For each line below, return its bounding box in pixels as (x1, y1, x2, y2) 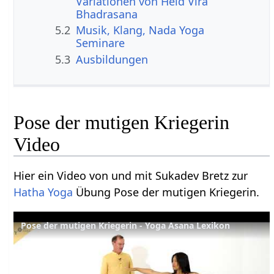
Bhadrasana (76, 6, 138, 21)
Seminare (76, 35, 125, 51)
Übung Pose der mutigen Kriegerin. (73, 185, 260, 200)
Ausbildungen (76, 51, 149, 67)
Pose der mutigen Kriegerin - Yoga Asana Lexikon (21, 220, 231, 232)
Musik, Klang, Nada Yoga (76, 23, 205, 38)
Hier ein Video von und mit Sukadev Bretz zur (13, 168, 248, 183)
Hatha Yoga (13, 185, 73, 200)
